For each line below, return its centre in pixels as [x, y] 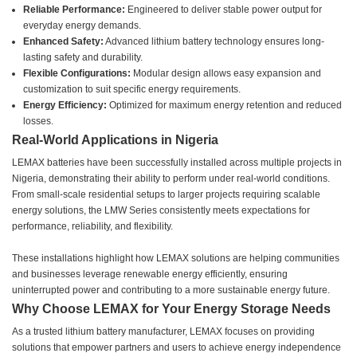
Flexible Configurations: [77, 74]
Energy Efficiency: [65, 106]
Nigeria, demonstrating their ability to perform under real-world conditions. [171, 179]
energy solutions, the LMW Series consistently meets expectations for [161, 211]
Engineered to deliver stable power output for [224, 10]
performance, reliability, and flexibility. [92, 227]
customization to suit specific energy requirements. [132, 90]
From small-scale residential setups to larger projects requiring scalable [166, 195]
